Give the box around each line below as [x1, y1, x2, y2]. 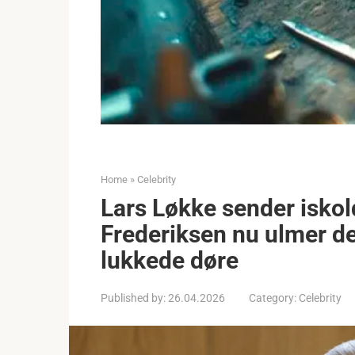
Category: [249, 292, 296, 305]
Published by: [101, 292, 166, 305]
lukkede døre [101, 246, 239, 275]
